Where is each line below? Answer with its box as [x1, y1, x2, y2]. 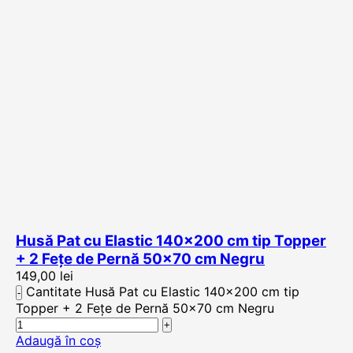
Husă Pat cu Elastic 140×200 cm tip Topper [16, 232, 326, 250]
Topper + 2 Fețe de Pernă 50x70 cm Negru [16, 300, 274, 316]
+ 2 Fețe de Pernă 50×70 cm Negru [16, 250, 265, 268]
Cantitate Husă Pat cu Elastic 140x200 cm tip [26, 284, 299, 299]
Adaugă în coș [16, 333, 101, 348]
